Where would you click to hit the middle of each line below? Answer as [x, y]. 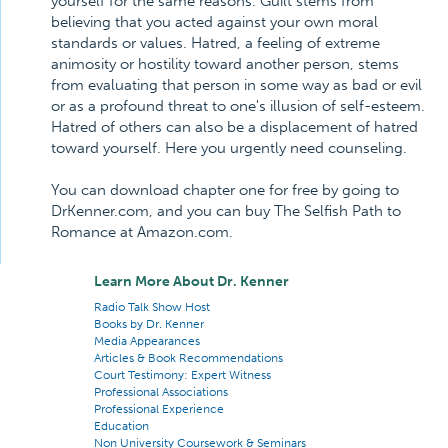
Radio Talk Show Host [152, 307]
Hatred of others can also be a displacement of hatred [234, 127]
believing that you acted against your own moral [214, 22]
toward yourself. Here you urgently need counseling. [229, 148]
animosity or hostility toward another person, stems [225, 64]
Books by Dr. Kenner [149, 324]
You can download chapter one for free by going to [225, 190]
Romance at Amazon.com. [142, 232]
